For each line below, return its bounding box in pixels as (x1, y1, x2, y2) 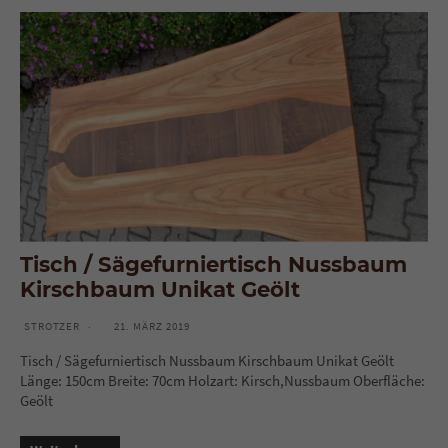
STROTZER (24, 319, 80, 334)
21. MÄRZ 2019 (114, 319, 190, 334)
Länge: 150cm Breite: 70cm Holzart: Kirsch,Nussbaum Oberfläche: (20, 371, 425, 391)
